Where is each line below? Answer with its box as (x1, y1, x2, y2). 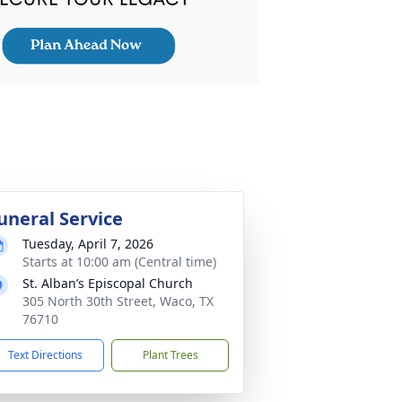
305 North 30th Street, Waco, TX (22, 293, 214, 310)
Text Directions (8, 347, 83, 363)
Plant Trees (142, 347, 198, 363)
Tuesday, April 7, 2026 (22, 235, 153, 252)
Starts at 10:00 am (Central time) (22, 253, 216, 270)
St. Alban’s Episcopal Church (22, 275, 193, 292)
